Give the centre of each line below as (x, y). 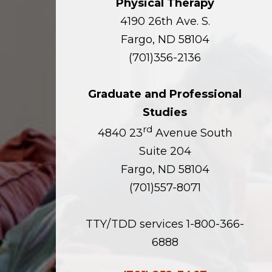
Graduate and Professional (165, 94)
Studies (165, 112)
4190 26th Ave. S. (165, 21)
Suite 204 (165, 151)
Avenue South (192, 133)
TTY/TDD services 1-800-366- (165, 224)
